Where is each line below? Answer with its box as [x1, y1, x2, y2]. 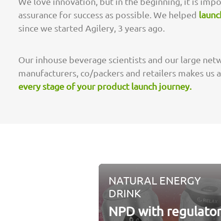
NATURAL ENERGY [108, 174, 201, 187]
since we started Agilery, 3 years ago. [18, 22, 165, 33]
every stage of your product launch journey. [18, 80, 191, 91]
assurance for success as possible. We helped [18, 9, 199, 20]
